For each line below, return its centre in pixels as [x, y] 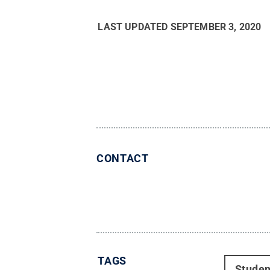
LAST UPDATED [134, 27]
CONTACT [123, 159]
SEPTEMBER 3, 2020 [216, 27]
